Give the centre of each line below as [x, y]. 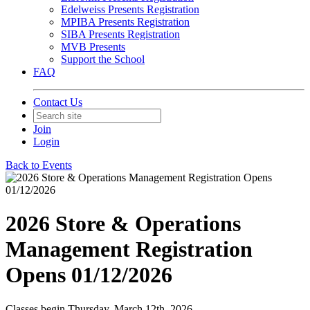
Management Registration [129, 249]
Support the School [103, 59]
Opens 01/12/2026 [89, 275]
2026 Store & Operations [123, 224]
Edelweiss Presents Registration [130, 9]
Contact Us [58, 102]
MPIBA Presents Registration [125, 22]
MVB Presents [93, 47]
